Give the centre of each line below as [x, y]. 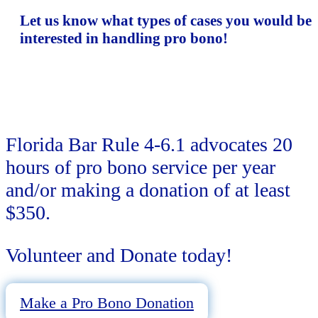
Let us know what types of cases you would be [166, 20]
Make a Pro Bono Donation [107, 302]
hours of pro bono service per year [141, 167]
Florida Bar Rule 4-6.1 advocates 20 [149, 144]
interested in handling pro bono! [124, 38]
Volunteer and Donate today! [119, 255]
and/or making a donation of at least [148, 190]
